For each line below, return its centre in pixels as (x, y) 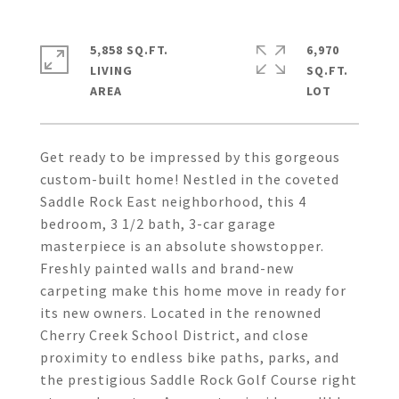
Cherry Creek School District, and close (175, 335)
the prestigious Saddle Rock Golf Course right (199, 379)
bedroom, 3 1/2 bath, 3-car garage (158, 224)
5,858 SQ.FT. (129, 50)
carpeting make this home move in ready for (193, 290)
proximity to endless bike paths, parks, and (190, 357)
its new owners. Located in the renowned (181, 313)
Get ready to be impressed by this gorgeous (190, 157)
